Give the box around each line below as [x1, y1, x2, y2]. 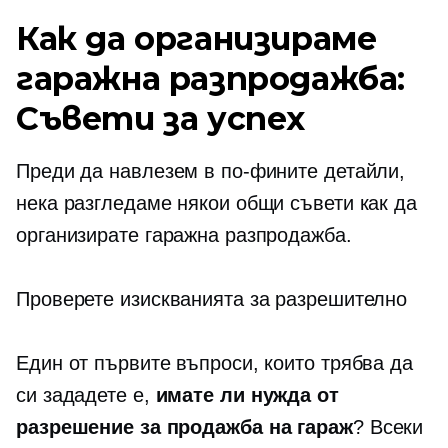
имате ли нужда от [155, 384, 339, 406]
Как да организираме [16, 19, 377, 58]
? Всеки [352, 416, 424, 438]
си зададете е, [16, 384, 156, 406]
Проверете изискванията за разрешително [16, 288, 408, 310]
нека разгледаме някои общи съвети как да [16, 192, 417, 214]
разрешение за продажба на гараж [16, 416, 353, 438]
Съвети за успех [16, 99, 305, 138]
